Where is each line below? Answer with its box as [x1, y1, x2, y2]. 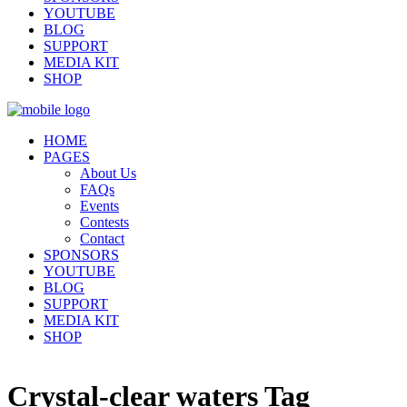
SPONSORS [44, 247, 119, 263]
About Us [80, 165, 136, 182]
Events [80, 198, 119, 214]
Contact [80, 231, 124, 247]
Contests [80, 214, 129, 231]
